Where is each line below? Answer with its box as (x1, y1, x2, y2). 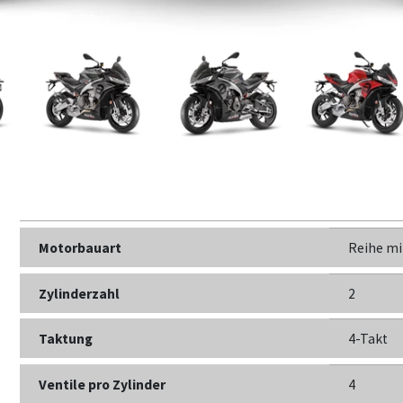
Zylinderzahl (39, 284, 121, 302)
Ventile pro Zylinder (39, 376, 166, 394)
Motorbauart (39, 238, 122, 256)
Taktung (39, 330, 94, 348)
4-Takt (347, 330, 388, 348)
